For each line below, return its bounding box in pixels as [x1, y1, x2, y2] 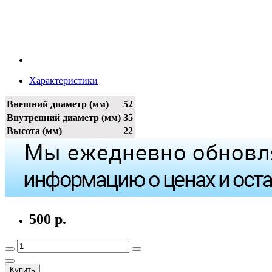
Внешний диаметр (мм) [7, 99, 109, 110]
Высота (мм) [7, 126, 62, 137]
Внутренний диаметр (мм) [7, 112, 121, 123]
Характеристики [29, 75, 98, 86]
